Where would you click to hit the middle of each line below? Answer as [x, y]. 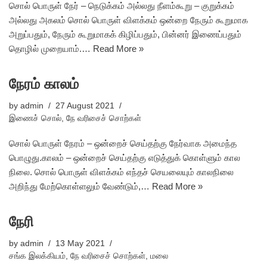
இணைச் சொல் [35, 118]
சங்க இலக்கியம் [37, 256]
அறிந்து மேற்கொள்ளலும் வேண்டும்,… [80, 186]
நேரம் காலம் [44, 84]
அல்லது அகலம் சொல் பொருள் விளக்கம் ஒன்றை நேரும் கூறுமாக [128, 20]
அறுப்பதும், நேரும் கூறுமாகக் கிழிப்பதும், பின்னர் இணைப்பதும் [125, 34]
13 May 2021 [80, 243]
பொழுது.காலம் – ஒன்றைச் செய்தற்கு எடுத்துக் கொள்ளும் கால [125, 158]
